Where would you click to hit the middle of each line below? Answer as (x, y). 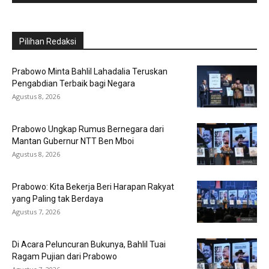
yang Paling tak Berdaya (58, 198)
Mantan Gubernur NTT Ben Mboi (73, 141)
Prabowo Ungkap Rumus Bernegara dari (88, 129)
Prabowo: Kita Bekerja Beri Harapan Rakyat (93, 186)
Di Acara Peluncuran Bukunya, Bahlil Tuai (89, 244)
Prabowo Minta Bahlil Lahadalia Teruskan (90, 71)
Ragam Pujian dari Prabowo (65, 256)
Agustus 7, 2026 (36, 211)
